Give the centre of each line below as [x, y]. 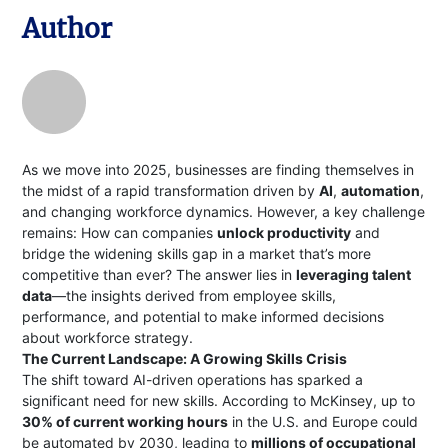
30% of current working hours [125, 421]
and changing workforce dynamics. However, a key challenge [224, 211]
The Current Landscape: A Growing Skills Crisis [185, 358]
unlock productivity [284, 232]
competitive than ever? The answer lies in [159, 274]
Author [67, 28]
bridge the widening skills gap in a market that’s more [197, 253]
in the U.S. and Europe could [323, 421]
